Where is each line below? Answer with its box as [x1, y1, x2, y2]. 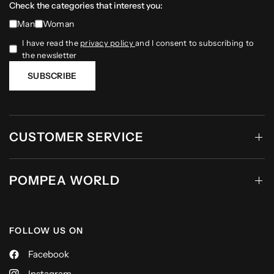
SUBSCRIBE [28, 70, 77, 82]
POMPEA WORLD [9, 173, 120, 188]
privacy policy [80, 38, 136, 48]
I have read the [22, 38, 81, 48]
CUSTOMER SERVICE [9, 130, 144, 145]
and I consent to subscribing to [135, 38, 254, 48]
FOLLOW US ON [9, 225, 84, 237]
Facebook [28, 248, 69, 261]
